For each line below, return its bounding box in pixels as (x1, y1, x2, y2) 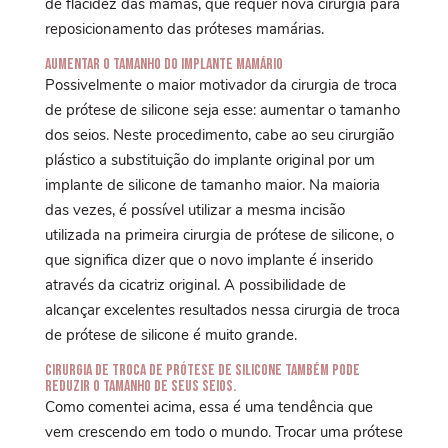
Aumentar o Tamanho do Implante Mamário (44, 54, 283, 74)
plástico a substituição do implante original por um (44, 149, 375, 170)
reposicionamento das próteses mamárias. (44, 18, 324, 39)
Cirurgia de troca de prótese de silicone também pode (44, 360, 360, 380)
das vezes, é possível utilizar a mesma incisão (44, 199, 345, 220)
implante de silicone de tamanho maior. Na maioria (44, 174, 380, 195)
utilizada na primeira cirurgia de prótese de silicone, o (44, 224, 394, 245)
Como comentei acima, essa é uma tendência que (44, 396, 373, 417)
